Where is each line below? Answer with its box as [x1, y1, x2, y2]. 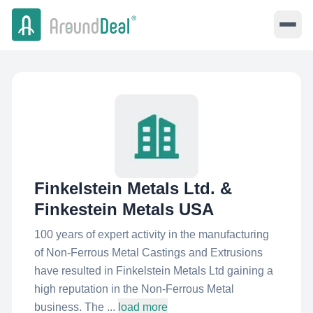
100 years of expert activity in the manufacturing [34, 228, 269, 240]
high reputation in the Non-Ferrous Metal [34, 283, 234, 295]
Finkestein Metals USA [34, 200, 214, 219]
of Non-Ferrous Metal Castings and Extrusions [34, 247, 263, 259]
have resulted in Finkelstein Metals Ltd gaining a [34, 265, 273, 277]
